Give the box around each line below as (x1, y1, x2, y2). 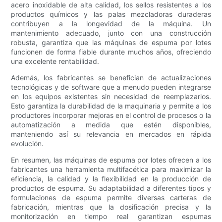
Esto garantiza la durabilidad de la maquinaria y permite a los (11, 102, 211, 111)
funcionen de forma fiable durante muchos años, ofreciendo (11, 48, 211, 56)
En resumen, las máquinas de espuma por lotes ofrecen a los (11, 156, 211, 165)
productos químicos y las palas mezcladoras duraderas (11, 10, 211, 19)
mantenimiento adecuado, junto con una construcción (11, 29, 211, 38)
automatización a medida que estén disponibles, (11, 120, 211, 129)
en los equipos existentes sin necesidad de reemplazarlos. (11, 92, 211, 101)
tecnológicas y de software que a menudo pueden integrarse (11, 83, 211, 92)
